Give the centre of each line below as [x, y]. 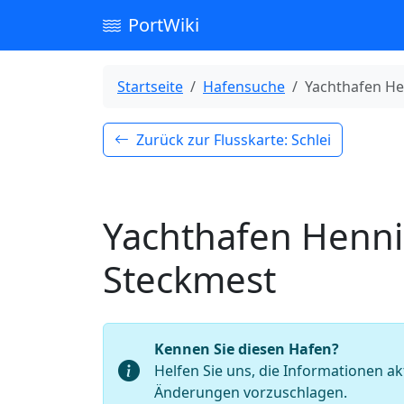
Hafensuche [244, 87]
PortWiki [164, 25]
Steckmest [189, 279]
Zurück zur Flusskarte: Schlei [234, 140]
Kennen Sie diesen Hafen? [247, 349]
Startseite [150, 87]
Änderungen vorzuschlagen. [251, 392]
